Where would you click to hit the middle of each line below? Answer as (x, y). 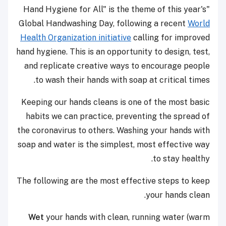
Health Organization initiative (76, 38)
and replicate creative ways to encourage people (117, 66)
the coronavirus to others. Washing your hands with (114, 131)
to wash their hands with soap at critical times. (123, 80)
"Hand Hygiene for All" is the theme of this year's (115, 10)
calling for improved (171, 38)
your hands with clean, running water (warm (127, 217)
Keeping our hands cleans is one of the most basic (116, 102)
